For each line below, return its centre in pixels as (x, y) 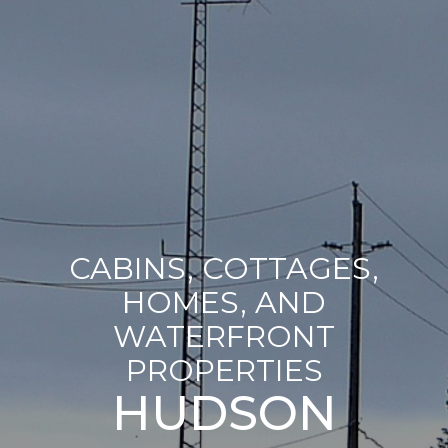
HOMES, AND (224, 302)
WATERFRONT (224, 336)
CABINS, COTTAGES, (224, 268)
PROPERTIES (224, 370)
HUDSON (224, 413)
